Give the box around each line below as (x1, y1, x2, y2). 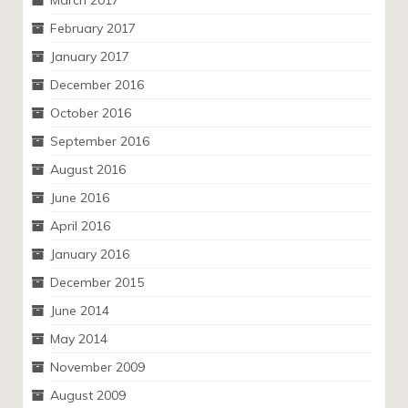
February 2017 (50, 20, 136, 36)
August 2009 (50, 387, 126, 403)
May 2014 (50, 331, 107, 347)
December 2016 (50, 76, 144, 93)
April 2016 (50, 218, 110, 234)
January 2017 (50, 48, 129, 65)
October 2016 (50, 105, 131, 121)
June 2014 (50, 302, 109, 319)
